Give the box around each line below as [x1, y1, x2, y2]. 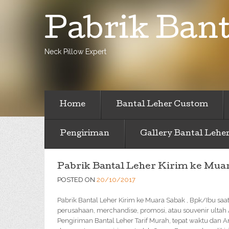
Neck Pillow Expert [44, 48, 106, 56]
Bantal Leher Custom [116, 101, 208, 109]
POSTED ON [57, 176, 97, 184]
